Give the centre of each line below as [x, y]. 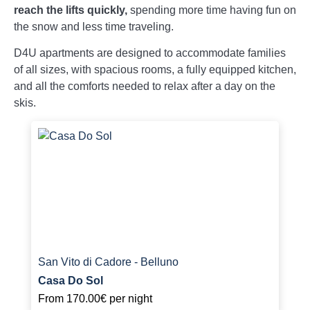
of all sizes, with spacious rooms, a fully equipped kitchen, [155, 69]
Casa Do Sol [71, 281]
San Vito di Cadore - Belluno [108, 262]
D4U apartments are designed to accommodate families [150, 53]
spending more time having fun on [212, 10]
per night [129, 299]
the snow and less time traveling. [94, 26]
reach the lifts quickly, [71, 10]
